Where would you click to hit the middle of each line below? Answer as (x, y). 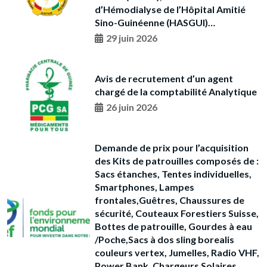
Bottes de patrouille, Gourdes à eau (173, 226)
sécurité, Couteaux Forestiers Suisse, (176, 213)
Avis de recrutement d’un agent (164, 78)
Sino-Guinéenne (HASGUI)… (155, 22)
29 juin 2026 (131, 38)
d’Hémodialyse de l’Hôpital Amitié (170, 9)
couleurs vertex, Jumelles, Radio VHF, (177, 253)
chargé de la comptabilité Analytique (176, 91)
